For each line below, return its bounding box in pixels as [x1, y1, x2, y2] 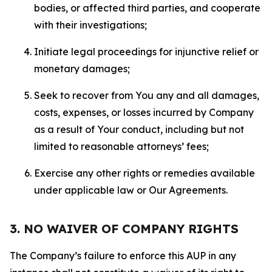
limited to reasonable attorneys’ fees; [34, 140, 209, 152]
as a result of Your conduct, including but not [34, 123, 244, 135]
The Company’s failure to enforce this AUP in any [10, 250, 236, 262]
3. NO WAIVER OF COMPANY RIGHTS [10, 221, 239, 236]
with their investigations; [34, 19, 147, 31]
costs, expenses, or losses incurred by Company [34, 106, 254, 118]
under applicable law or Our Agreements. [34, 184, 228, 196]
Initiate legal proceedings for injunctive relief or [34, 46, 259, 58]
